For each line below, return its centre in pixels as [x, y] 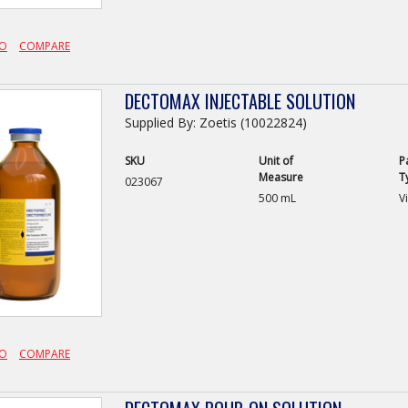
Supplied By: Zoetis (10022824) [216, 122]
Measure [281, 177]
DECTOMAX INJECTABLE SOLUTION [240, 101]
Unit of [276, 161]
